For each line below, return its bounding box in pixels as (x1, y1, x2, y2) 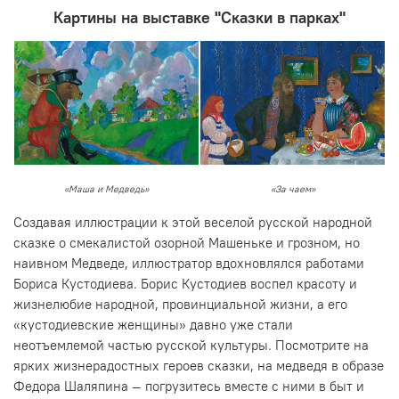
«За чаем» (270, 183, 315, 196)
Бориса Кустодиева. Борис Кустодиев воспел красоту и (13, 274, 357, 292)
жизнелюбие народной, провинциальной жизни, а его (13, 295, 347, 313)
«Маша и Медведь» (64, 183, 149, 196)
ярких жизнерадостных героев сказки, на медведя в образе (13, 356, 384, 374)
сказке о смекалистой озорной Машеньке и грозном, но (13, 233, 360, 251)
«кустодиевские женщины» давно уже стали (13, 315, 293, 333)
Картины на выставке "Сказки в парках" (53, 7, 346, 28)
